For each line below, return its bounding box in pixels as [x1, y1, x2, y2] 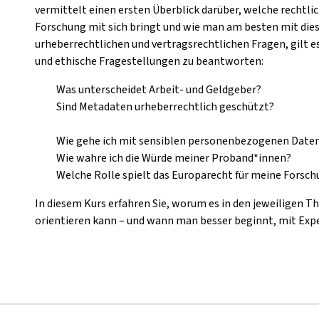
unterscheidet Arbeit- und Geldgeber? [78, 82, 261, 98]
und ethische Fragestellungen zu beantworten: [35, 53, 263, 69]
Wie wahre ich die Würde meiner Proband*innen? [56, 150, 291, 166]
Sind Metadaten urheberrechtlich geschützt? [56, 99, 274, 115]
